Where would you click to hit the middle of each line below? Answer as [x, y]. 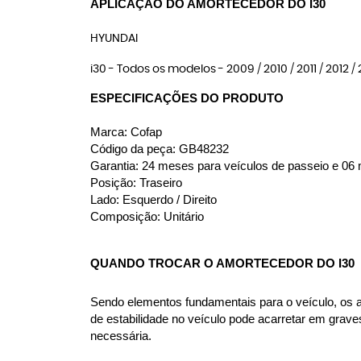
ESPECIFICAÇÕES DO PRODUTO [187, 98]
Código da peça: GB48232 [160, 149]
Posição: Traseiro [136, 183]
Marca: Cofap [126, 132]
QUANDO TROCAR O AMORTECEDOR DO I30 [222, 263]
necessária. [121, 336]
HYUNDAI [114, 39]
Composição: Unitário [147, 217]
